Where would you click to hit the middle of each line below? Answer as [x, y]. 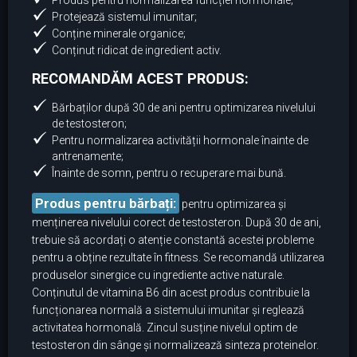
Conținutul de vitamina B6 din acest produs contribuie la [171, 293]
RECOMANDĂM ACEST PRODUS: [140, 79]
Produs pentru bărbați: [106, 204]
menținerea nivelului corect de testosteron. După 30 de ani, [177, 223]
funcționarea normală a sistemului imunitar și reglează [168, 310]
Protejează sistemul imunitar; [124, 17]
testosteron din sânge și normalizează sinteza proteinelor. [175, 345]
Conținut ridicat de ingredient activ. [137, 51]
